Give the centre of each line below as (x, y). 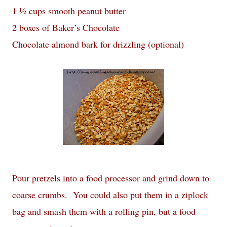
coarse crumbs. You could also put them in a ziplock (110, 195)
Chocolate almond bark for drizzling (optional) (98, 44)
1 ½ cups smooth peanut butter (69, 11)
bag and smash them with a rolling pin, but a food (104, 211)
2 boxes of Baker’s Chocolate (66, 27)
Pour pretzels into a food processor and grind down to (111, 178)
